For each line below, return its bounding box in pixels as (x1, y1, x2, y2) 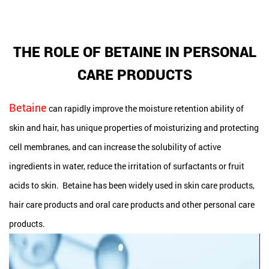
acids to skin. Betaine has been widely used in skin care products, (9, 180, 255, 191)
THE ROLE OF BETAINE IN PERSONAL (13, 42, 256, 61)
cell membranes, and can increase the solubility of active (9, 141, 221, 153)
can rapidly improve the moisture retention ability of (47, 103, 244, 114)
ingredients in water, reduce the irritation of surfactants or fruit (9, 160, 244, 172)
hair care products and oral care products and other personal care (9, 199, 255, 210)
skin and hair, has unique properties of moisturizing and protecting (9, 122, 259, 133)
